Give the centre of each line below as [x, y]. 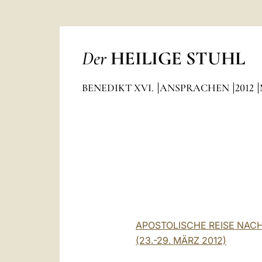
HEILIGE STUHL [177, 58]
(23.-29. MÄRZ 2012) [181, 240]
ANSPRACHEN [195, 88]
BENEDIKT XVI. [119, 88]
